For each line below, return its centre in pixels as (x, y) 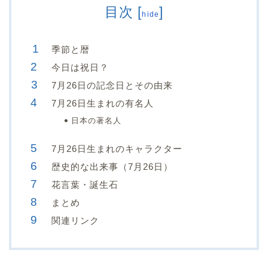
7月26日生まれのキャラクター (117, 149)
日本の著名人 (96, 121)
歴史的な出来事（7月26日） (112, 167)
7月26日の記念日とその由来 (112, 86)
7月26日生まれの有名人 (103, 103)
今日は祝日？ (80, 68)
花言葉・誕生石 (85, 185)
